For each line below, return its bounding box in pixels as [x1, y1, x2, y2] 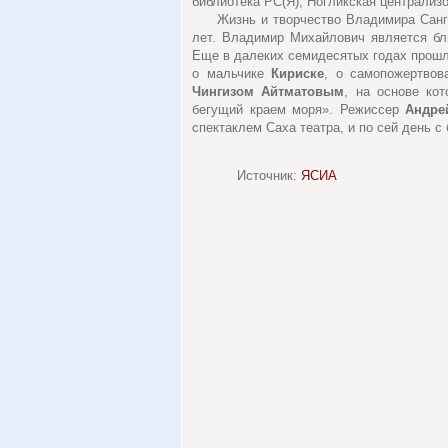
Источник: [237, 168, 301, 183]
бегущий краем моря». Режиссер [192, 102, 405, 117]
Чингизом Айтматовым [192, 84, 345, 99]
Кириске [271, 66, 325, 81]
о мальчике [192, 66, 272, 81]
